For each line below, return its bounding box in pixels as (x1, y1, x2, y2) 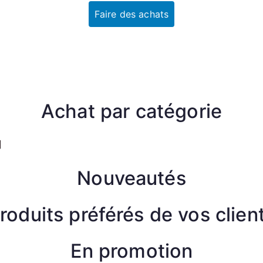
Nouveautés (77, 167, 186, 190)
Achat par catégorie (41, 100, 222, 123)
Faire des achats (94, 8, 169, 21)
